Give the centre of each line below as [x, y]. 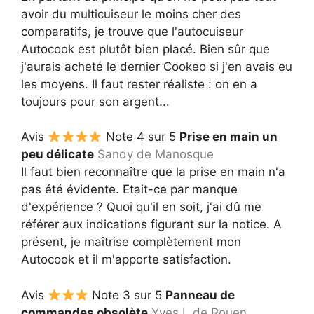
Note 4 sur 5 [141, 137]
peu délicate [57, 155]
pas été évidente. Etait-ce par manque [129, 190]
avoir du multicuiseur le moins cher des [131, 14]
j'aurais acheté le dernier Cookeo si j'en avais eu [157, 66]
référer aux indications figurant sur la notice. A [151, 225]
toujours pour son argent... [95, 101]
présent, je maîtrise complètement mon [131, 242]
